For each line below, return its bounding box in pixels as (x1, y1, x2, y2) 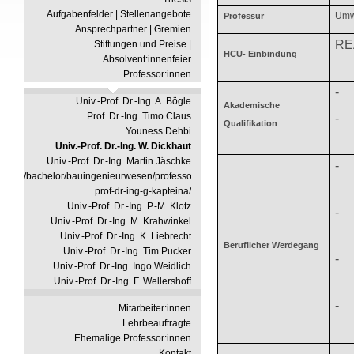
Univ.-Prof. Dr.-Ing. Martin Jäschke (47, 156, 191, 167)
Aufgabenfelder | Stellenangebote (47, 9, 191, 20)
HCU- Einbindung (224, 49, 298, 58)
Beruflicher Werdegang (224, 240, 320, 250)
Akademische (224, 100, 281, 110)
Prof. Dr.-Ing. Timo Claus (87, 111, 191, 122)
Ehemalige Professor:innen (74, 333, 191, 344)
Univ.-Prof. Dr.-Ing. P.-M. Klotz (67, 201, 191, 212)
